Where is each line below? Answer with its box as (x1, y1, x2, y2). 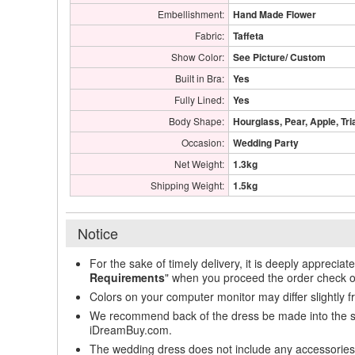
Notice (78, 223, 118, 244)
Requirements (90, 269, 165, 286)
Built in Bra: (175, 71, 224, 86)
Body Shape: (169, 114, 224, 128)
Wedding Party (233, 136, 299, 151)
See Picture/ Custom (233, 50, 326, 65)
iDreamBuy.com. (90, 322, 172, 338)
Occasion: (181, 136, 224, 150)
